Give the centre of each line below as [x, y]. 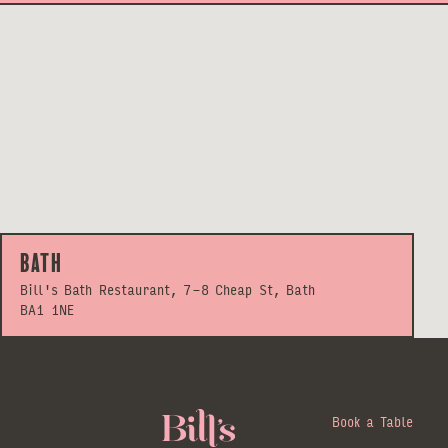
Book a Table [372, 421]
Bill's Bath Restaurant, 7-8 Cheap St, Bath [167, 289]
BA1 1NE [47, 309]
